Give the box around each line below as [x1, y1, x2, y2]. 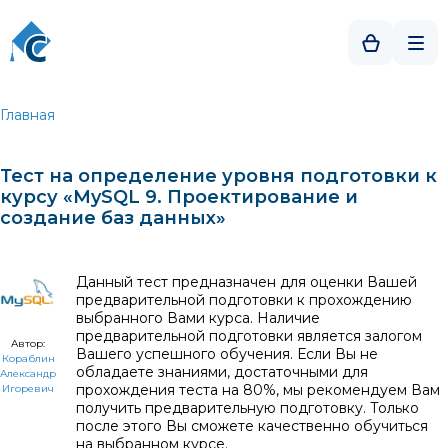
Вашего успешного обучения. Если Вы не [76, 345, 378, 363]
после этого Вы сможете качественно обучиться [76, 417, 428, 435]
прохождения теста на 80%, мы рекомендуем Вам [76, 381, 440, 399]
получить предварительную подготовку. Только [76, 399, 419, 417]
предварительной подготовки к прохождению [76, 291, 412, 309]
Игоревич [2, 381, 54, 395]
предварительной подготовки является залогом [76, 327, 422, 345]
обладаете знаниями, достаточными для [76, 363, 368, 381]
